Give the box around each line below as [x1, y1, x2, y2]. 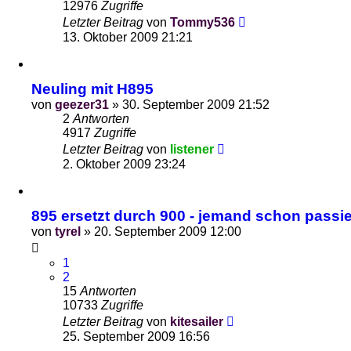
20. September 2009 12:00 [94, 225, 241, 238]
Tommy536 [170, 16, 235, 29]
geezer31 [55, 98, 109, 111]
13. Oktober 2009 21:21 [63, 31, 193, 44]
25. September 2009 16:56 [63, 330, 210, 343]
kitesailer [170, 315, 223, 328]
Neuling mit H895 [31, 81, 154, 97]
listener [170, 143, 214, 156]
